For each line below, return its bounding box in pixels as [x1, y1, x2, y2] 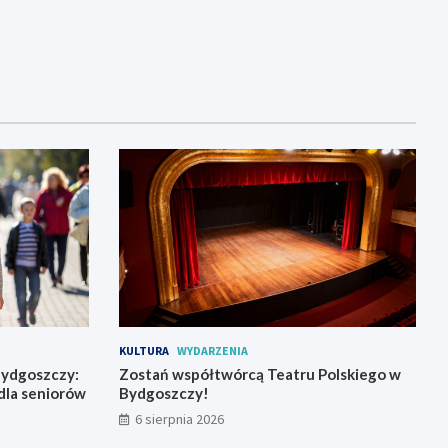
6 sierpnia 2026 [134, 410, 224, 429]
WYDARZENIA [176, 343, 248, 359]
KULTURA [118, 343, 169, 359]
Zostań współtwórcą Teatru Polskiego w [118, 365, 401, 384]
